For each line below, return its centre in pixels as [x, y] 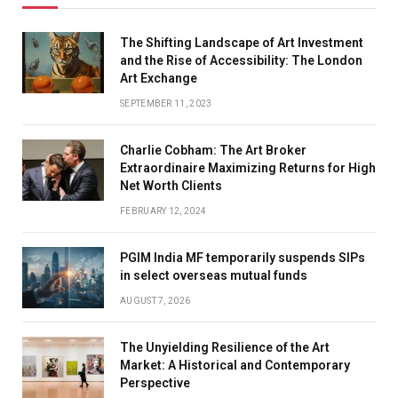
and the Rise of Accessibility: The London [241, 60]
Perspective [155, 382]
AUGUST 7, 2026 [155, 300]
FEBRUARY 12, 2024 [163, 211]
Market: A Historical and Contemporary [235, 365]
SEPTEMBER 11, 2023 [166, 103]
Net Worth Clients [171, 185]
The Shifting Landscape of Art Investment [242, 42]
